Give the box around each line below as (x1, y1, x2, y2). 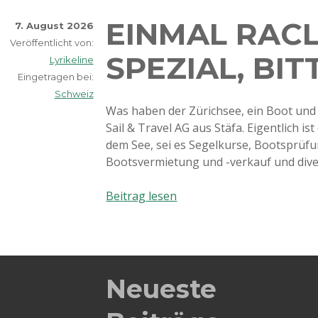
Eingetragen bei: (17, 71, 94, 82)
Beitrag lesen (106, 188, 177, 204)
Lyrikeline (49, 54, 94, 65)
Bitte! (176, 238, 204, 254)
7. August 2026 (14, 20, 94, 31)
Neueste (106, 273, 217, 305)
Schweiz (54, 88, 94, 99)
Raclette (176, 204, 219, 220)
